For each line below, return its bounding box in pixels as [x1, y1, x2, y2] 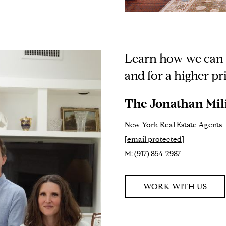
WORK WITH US [143, 181, 207, 191]
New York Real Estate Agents [125, 120, 222, 129]
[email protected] [125, 134, 184, 144]
